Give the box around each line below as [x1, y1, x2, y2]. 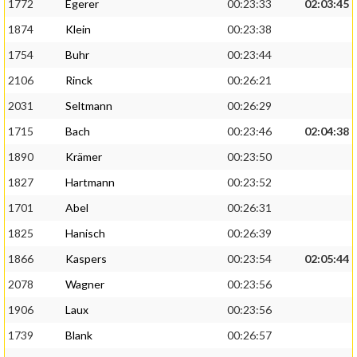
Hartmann [65, 175, 115, 190]
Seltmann [65, 99, 112, 113]
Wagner [65, 277, 104, 292]
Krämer [65, 150, 102, 164]
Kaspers [65, 252, 107, 266]
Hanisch [65, 226, 105, 241]
